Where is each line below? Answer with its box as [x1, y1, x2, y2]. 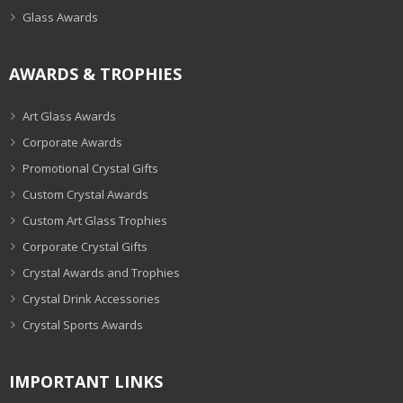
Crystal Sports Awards [22, 317, 143, 333]
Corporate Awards [22, 134, 122, 150]
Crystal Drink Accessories [22, 291, 160, 307]
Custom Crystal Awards [22, 186, 148, 202]
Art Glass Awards [22, 108, 116, 124]
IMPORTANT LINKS [9, 371, 163, 392]
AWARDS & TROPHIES [9, 63, 182, 85]
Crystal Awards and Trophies [22, 264, 180, 281]
